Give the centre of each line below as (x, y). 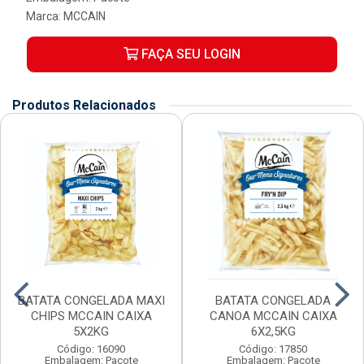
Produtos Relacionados (84, 106)
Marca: (45, 17)
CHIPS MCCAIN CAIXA (91, 316)
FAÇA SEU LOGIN (189, 54)
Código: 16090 (91, 349)
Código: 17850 (273, 349)
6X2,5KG (273, 332)
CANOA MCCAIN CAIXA (273, 316)
